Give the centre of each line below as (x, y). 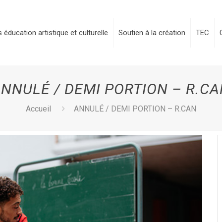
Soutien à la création (152, 33)
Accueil (38, 109)
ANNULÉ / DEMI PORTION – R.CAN (135, 109)
